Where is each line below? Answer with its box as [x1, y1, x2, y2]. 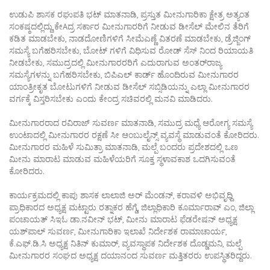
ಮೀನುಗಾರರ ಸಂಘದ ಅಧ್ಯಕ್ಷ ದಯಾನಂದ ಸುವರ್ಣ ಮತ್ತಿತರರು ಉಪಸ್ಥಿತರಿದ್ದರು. [9, 250, 252, 261]
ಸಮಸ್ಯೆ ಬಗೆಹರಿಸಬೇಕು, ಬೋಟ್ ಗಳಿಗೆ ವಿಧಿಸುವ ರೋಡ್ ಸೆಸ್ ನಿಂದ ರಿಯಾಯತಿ [9, 45, 253, 56]
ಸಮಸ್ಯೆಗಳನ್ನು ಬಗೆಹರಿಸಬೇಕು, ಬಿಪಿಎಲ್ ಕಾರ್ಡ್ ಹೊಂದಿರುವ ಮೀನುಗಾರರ [9, 69, 239, 80]
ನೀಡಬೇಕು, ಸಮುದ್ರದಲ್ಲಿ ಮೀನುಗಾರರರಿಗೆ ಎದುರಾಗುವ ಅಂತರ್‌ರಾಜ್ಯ [9, 57, 222, 68]
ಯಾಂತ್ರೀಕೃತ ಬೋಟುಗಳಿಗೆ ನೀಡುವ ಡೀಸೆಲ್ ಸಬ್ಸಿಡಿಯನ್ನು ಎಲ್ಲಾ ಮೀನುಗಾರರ [9, 81, 250, 92]
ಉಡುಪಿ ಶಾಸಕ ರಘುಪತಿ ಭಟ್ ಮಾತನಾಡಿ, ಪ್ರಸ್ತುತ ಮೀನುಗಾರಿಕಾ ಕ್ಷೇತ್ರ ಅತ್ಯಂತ [9, 8, 250, 20]
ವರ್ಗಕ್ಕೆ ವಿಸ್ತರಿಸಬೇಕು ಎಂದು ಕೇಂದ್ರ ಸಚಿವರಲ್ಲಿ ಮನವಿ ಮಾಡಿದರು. [9, 93, 213, 104]
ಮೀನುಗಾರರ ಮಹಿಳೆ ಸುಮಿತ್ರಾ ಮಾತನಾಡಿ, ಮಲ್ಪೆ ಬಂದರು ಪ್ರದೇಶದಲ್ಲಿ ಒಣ [9, 141, 238, 152]
